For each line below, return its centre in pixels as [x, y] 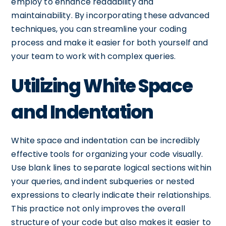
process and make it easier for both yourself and [110, 43]
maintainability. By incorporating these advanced [110, 15]
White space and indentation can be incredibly [106, 140]
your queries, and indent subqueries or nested [103, 181]
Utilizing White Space [102, 86]
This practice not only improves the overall [98, 209]
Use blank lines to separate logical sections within [111, 168]
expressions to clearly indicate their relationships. [111, 195]
